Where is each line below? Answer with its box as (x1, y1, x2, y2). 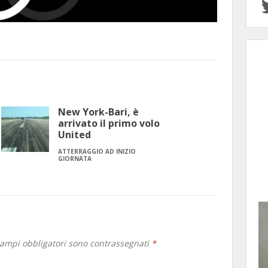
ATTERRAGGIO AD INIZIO (58, 147, 136, 156)
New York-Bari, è (58, 105, 139, 119)
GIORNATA (58, 154, 92, 163)
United (58, 128, 91, 142)
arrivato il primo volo (58, 117, 160, 130)
